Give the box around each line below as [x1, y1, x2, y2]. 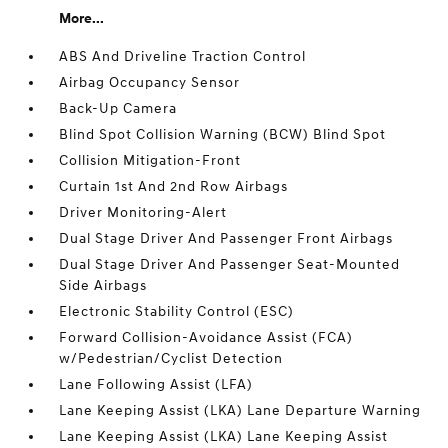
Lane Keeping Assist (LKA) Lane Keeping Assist [59, 428, 389, 445]
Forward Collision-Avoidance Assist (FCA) [59, 329, 354, 346]
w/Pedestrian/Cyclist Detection [59, 350, 284, 367]
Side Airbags [59, 277, 148, 294]
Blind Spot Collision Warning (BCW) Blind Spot [59, 126, 387, 143]
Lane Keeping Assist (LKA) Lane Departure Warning [59, 402, 422, 419]
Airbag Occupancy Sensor [59, 74, 241, 91]
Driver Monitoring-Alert [59, 204, 228, 221]
